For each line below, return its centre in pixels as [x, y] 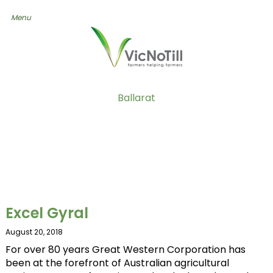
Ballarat [136, 98]
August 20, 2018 [34, 232]
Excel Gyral [47, 213]
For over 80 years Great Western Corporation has [125, 250]
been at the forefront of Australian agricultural [117, 263]
